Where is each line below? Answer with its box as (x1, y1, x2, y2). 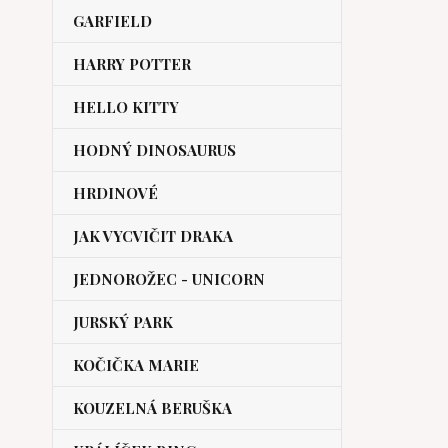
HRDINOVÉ (73, 183, 158, 203)
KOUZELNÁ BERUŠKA (73, 398, 232, 418)
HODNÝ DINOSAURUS (73, 140, 236, 160)
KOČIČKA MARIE (73, 355, 199, 375)
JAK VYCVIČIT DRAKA (73, 226, 233, 246)
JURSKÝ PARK (73, 312, 173, 332)
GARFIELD (73, 11, 152, 31)
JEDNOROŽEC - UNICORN (73, 269, 265, 289)
